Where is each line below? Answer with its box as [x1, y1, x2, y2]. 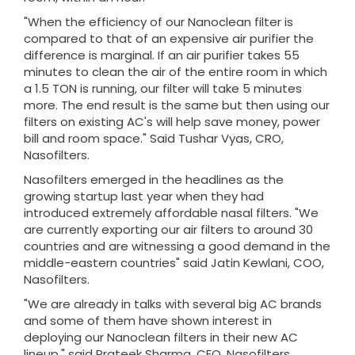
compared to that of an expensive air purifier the [24, 30, 314, 47]
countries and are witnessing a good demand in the [24, 238, 330, 254]
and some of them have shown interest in [24, 312, 272, 329]
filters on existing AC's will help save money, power [24, 113, 320, 130]
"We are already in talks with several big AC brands [24, 296, 322, 312]
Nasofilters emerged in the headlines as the [24, 171, 284, 188]
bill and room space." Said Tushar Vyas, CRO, [24, 130, 284, 147]
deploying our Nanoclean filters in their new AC [24, 329, 298, 345]
